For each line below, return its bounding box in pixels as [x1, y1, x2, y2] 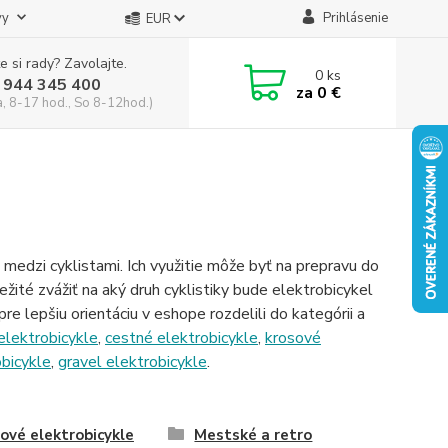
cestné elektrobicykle [104, 327, 258, 349]
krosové [264, 327, 321, 349]
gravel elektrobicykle [57, 351, 207, 373]
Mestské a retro [194, 425, 313, 445]
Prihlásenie [322, 9, 388, 27]
